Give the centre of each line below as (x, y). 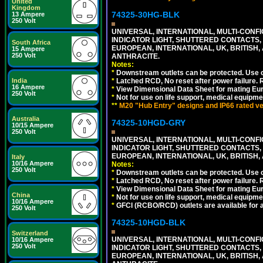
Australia (26, 119)
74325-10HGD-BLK (149, 222)
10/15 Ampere (33, 125)
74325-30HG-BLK (146, 15)
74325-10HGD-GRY (149, 123)
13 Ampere (28, 14)
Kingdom (26, 8)
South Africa (31, 42)
